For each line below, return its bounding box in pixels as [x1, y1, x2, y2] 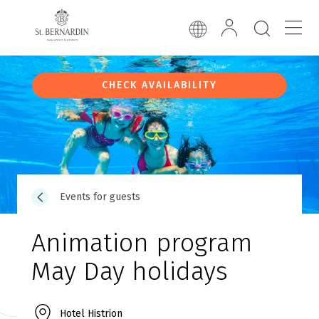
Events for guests [60, 190, 140, 203]
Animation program [31, 226, 252, 258]
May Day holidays [31, 255, 228, 287]
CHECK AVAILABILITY [101, 79, 217, 91]
